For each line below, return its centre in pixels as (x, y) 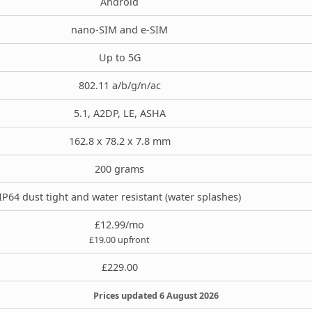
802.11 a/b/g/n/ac (119, 85)
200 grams (119, 169)
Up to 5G (119, 57)
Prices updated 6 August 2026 (156, 295)
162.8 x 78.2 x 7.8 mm (119, 141)
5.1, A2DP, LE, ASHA (119, 113)
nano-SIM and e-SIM (119, 29)
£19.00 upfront (119, 240)
